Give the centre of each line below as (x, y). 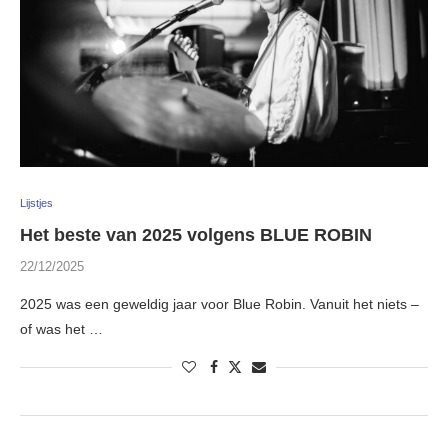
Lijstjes (36, 203)
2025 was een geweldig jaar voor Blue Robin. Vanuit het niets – (219, 304)
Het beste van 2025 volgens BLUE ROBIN (196, 235)
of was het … (61, 329)
